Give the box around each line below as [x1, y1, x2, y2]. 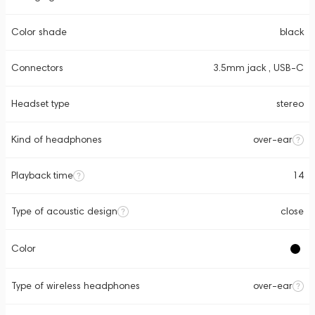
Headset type [11, 98, 70, 110]
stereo [276, 98, 304, 110]
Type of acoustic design [11, 205, 117, 217]
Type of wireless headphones [11, 280, 140, 292]
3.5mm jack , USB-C [213, 62, 304, 74]
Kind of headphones [11, 134, 102, 146]
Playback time [11, 169, 73, 181]
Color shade [11, 26, 67, 38]
